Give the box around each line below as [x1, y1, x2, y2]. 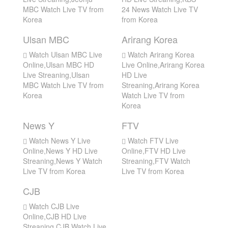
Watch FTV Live [126, 135, 179, 146]
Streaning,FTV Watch [122, 156, 190, 166]
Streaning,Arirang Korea [122, 80, 199, 90]
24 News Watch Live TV [122, 4, 198, 14]
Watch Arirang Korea [126, 49, 194, 60]
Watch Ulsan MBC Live [27, 49, 102, 60]
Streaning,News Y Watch [23, 156, 102, 166]
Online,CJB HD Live [23, 211, 87, 221]
